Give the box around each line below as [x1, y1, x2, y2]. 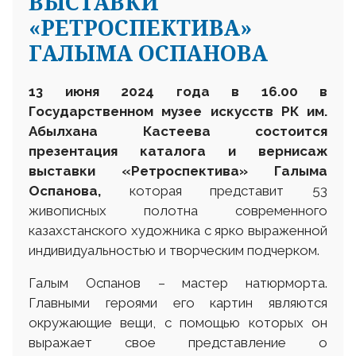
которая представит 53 [129, 182, 328, 199]
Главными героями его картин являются [29, 294, 327, 311]
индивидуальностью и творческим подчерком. [29, 242, 319, 258]
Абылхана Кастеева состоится [29, 122, 327, 139]
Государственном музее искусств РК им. [29, 103, 327, 119]
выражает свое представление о [29, 334, 327, 350]
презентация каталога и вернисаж [29, 142, 327, 159]
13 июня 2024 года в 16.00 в [29, 83, 327, 99]
